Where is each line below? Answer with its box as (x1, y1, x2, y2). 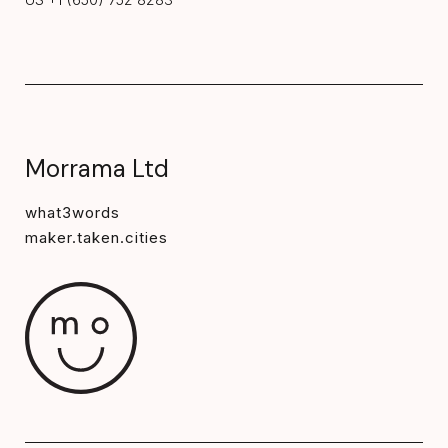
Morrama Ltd (25, 153, 169, 185)
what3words (25, 203, 120, 223)
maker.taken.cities (25, 228, 168, 248)
